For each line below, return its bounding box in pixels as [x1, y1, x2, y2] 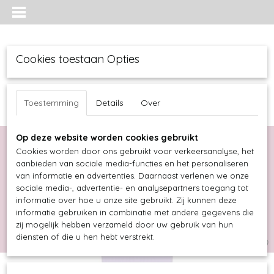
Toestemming [24, 97, 79, 108]
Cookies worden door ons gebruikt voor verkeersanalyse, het [16, 146, 254, 156]
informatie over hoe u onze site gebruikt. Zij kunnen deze [16, 195, 237, 205]
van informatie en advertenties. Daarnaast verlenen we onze [16, 171, 249, 180]
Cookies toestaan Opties [16, 52, 139, 66]
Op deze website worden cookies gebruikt [16, 132, 198, 143]
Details [96, 97, 124, 108]
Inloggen [6, 211, 50, 224]
